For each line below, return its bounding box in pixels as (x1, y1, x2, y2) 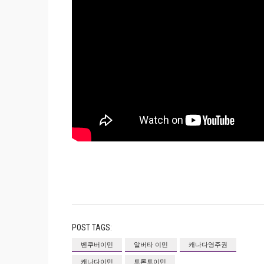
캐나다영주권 (189, 240, 227, 249)
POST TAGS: (72, 223, 112, 233)
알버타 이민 (134, 240, 168, 249)
